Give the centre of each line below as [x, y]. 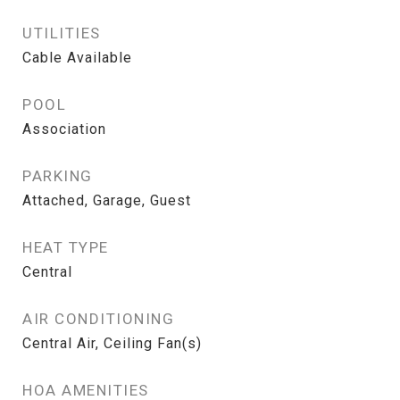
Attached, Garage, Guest [107, 200]
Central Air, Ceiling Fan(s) [112, 343]
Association [64, 129]
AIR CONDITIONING [98, 319]
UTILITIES [62, 33]
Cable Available [77, 58]
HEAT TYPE [66, 247]
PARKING [58, 176]
